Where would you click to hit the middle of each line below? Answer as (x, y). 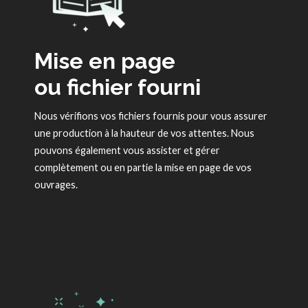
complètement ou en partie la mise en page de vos (143, 168)
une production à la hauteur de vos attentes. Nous (144, 133)
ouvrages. (56, 185)
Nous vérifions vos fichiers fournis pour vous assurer (151, 116)
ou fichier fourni (118, 87)
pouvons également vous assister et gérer (127, 151)
